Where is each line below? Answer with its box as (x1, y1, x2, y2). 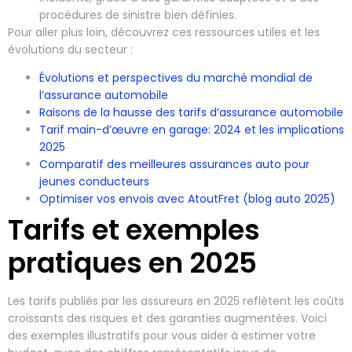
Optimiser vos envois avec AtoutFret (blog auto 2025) (39, 191, 335, 207)
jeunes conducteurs (39, 174, 149, 190)
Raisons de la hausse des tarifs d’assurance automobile (39, 104, 343, 121)
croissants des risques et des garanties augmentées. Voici (8, 310, 327, 327)
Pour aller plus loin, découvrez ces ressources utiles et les (8, 24, 320, 40)
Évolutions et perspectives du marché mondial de (39, 70, 313, 86)
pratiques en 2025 (8, 244, 257, 283)
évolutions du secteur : (8, 41, 133, 57)
